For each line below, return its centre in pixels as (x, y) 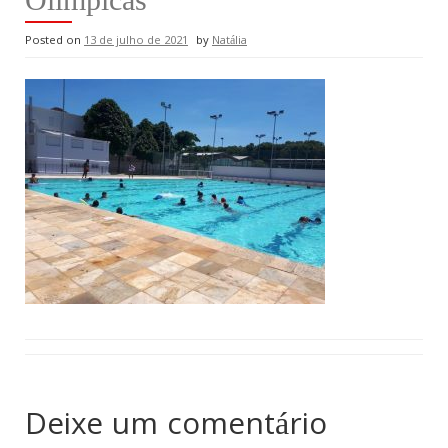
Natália (229, 41)
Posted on (54, 41)
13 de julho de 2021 (136, 41)
